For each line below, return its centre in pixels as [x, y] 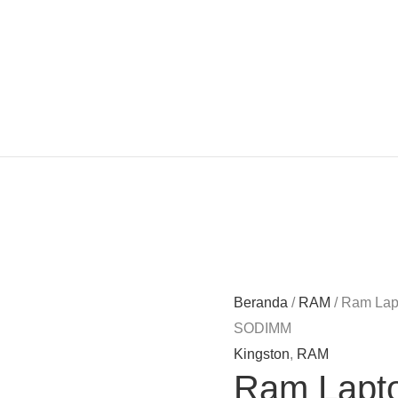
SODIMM [263, 329]
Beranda [261, 303]
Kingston [262, 354]
